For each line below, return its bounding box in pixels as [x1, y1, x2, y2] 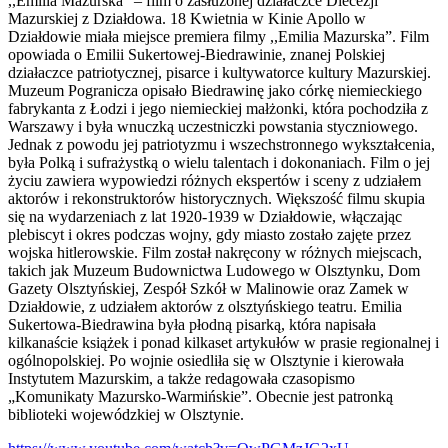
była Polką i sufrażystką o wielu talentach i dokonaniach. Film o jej [8, 153, 430, 171]
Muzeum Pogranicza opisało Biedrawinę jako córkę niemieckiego [8, 81, 422, 99]
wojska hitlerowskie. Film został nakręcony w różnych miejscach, [8, 243, 422, 261]
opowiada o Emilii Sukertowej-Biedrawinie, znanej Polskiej [8, 45, 385, 63]
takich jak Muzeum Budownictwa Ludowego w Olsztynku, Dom [8, 261, 420, 279]
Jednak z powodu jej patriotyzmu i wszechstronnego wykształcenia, [8, 135, 435, 153]
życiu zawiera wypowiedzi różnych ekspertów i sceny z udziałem [8, 171, 421, 189]
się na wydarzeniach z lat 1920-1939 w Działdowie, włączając [8, 207, 402, 225]
